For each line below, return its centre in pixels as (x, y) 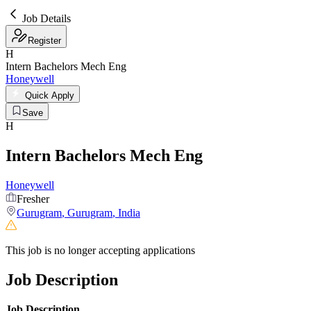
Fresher (33, 199)
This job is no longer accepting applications (100, 250)
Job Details (47, 18)
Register (44, 41)
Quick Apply (48, 95)
